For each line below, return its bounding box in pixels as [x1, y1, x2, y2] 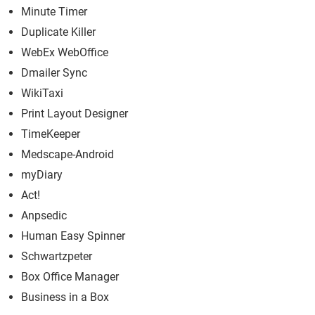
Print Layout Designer [21, 107, 128, 120]
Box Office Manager [21, 270, 119, 283]
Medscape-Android [21, 148, 114, 161]
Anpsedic [21, 209, 67, 222]
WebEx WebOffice [21, 46, 108, 59]
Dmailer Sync [21, 66, 87, 79]
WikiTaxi [21, 86, 63, 100]
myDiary [21, 168, 63, 181]
